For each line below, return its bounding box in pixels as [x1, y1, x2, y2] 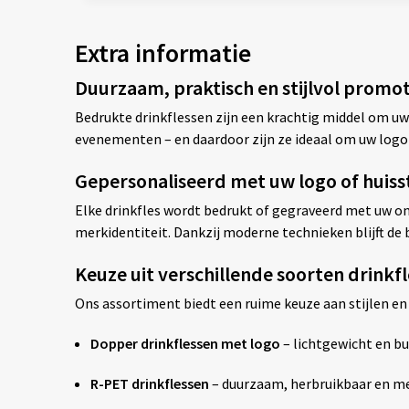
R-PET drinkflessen [90, 374, 210, 393]
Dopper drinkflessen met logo [90, 334, 281, 353]
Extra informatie [74, 37, 251, 70]
